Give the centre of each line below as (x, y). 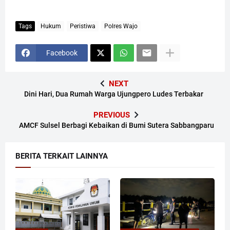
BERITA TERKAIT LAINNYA (62, 156)
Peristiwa (83, 26)
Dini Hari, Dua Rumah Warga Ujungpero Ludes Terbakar (114, 94)
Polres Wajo (121, 26)
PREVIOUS (112, 115)
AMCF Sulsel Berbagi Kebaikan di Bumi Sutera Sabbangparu (116, 126)
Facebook (62, 53)
